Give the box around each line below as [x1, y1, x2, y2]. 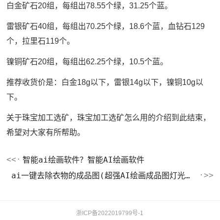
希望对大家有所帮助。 [6, 128, 85, 137]
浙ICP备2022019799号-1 [76, 210, 144, 217]
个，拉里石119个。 [6, 37, 75, 46]
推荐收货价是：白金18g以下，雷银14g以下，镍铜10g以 [6, 78, 204, 87]
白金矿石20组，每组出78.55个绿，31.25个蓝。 [6, 1, 173, 10]
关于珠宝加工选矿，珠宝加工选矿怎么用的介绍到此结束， [6, 113, 211, 122]
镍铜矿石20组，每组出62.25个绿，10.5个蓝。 [6, 57, 168, 66]
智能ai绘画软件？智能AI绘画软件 [23, 155, 145, 165]
